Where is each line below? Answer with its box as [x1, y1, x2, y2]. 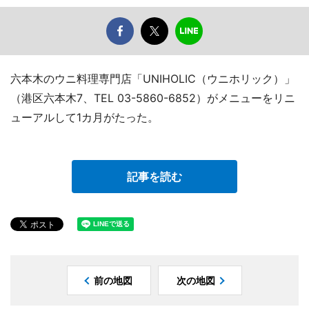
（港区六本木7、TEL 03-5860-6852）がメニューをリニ [10, 91, 295, 106]
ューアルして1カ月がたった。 [10, 110, 159, 125]
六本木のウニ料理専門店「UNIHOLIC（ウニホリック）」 [10, 72, 295, 86]
